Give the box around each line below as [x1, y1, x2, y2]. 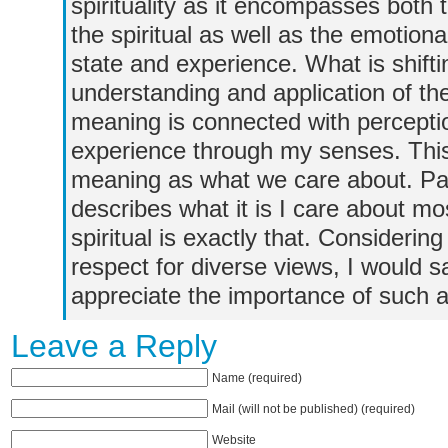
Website [212, 433, 256, 446]
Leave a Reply [11, 328, 217, 364]
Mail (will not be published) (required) [212, 402, 415, 415]
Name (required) [212, 371, 302, 384]
